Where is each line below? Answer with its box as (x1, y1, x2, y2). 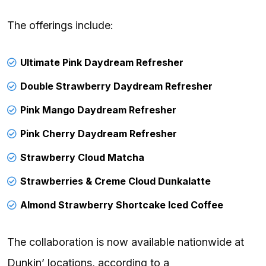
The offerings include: (7, 18, 113, 31)
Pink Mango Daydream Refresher (20, 103, 176, 116)
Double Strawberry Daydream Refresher (20, 80, 213, 92)
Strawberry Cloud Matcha (20, 151, 144, 163)
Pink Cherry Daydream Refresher (20, 127, 177, 140)
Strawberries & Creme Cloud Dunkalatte (20, 175, 211, 187)
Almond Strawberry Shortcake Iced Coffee (20, 198, 223, 211)
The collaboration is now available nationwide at (7, 235, 244, 248)
